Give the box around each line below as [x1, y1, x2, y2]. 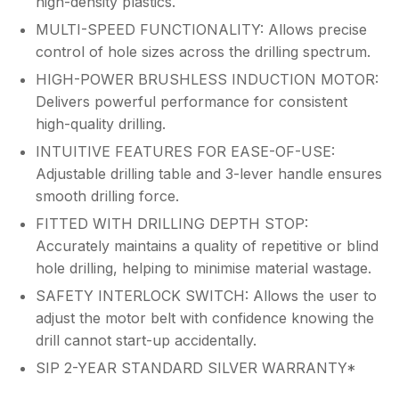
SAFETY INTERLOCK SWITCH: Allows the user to [36, 287, 377, 305]
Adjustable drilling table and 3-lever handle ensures [36, 165, 382, 183]
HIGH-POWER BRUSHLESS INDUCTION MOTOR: [36, 70, 379, 88]
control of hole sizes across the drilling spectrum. [36, 43, 370, 61]
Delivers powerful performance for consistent [36, 93, 347, 110]
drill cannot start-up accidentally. [36, 331, 256, 349]
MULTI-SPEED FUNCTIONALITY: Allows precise [36, 20, 367, 38]
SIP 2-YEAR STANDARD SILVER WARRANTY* [36, 359, 356, 377]
